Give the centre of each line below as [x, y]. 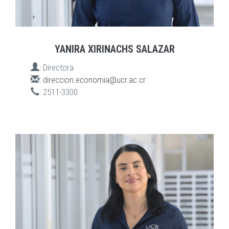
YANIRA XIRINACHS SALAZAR [114, 49]
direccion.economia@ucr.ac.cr [94, 80]
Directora [58, 68]
